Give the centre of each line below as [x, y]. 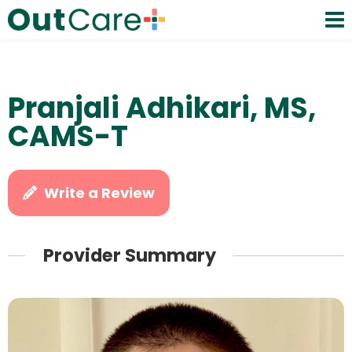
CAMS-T [68, 136]
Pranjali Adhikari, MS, [162, 108]
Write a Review [100, 193]
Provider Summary [129, 256]
